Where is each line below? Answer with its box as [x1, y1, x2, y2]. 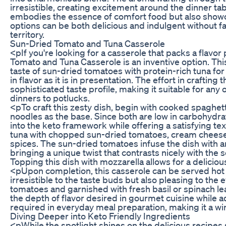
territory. [10, 28, 44, 40]
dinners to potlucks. [10, 92, 90, 103]
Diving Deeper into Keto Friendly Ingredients [10, 210, 190, 221]
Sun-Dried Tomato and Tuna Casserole [10, 37, 165, 49]
